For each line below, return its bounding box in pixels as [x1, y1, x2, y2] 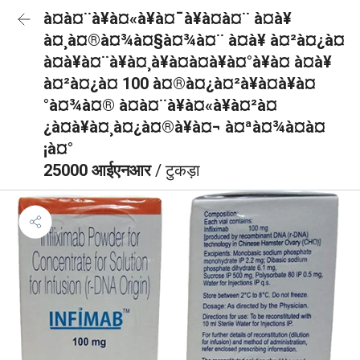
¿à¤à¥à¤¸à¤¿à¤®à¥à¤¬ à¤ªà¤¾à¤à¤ [43, 117, 325, 137]
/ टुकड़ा [155, 161, 200, 180]
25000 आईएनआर [43, 161, 155, 180]
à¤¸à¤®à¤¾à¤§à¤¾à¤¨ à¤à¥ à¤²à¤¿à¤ [43, 31, 345, 50]
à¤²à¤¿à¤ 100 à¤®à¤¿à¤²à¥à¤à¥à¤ [43, 74, 316, 93]
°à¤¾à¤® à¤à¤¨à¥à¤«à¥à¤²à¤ [43, 96, 277, 115]
